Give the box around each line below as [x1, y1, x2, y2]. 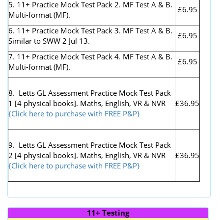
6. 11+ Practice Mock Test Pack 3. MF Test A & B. [8, 25, 172, 35]
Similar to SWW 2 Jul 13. [8, 35, 90, 46]
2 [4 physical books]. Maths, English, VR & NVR [8, 150, 165, 160]
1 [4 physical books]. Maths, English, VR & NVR [8, 98, 165, 108]
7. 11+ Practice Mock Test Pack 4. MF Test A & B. [8, 51, 172, 61]
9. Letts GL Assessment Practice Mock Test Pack [8, 139, 171, 150]
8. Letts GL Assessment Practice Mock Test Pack [8, 87, 171, 98]
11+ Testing [86, 207, 129, 218]
